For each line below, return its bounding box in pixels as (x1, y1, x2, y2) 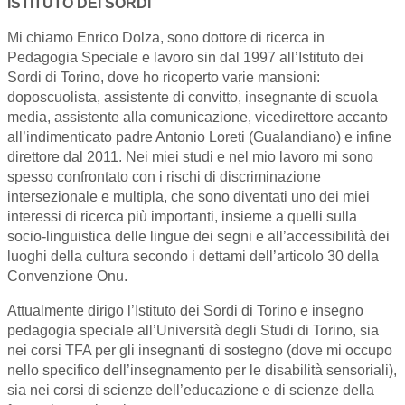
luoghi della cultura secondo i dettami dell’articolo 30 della (7, 249, 379, 265)
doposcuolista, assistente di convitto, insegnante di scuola (7, 89, 378, 106)
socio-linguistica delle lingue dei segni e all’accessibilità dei (7, 229, 390, 245)
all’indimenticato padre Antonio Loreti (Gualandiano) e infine (7, 129, 391, 146)
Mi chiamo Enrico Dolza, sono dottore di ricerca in (7, 30, 325, 46)
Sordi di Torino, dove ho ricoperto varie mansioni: (7, 70, 320, 86)
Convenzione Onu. (7, 268, 127, 285)
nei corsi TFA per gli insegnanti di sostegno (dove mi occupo (7, 343, 392, 359)
